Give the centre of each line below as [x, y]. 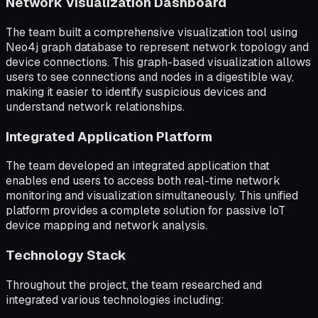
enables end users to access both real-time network [143, 181]
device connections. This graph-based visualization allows [158, 62]
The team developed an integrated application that [138, 166]
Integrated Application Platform [109, 136]
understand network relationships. [95, 106]
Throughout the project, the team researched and [134, 285]
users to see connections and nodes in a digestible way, [150, 77]
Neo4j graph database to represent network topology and [157, 47]
